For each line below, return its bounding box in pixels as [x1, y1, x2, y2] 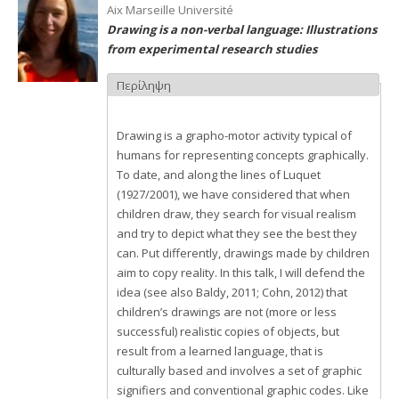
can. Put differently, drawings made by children [117, 245, 370, 261]
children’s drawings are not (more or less [117, 304, 337, 320]
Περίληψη [117, 77, 171, 94]
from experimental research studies [107, 41, 317, 57]
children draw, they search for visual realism [117, 206, 356, 222]
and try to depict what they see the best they [117, 225, 357, 241]
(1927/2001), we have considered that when [117, 186, 350, 202]
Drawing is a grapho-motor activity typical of [117, 127, 352, 143]
